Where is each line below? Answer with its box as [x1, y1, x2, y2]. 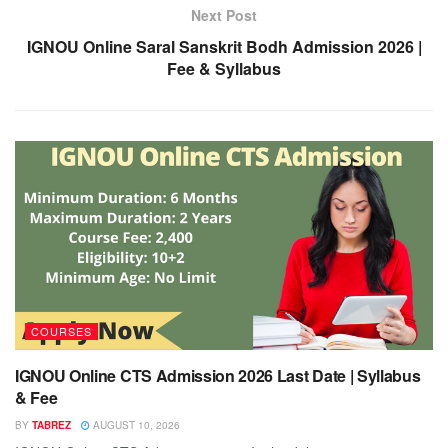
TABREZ [32, 417, 71, 432]
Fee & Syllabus [167, 56, 281, 80]
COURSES [31, 322, 92, 339]
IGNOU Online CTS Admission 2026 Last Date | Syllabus [15, 363, 421, 387]
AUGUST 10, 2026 [90, 417, 180, 432]
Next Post [191, 4, 257, 25]
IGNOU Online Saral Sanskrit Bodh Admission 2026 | [26, 34, 422, 58]
